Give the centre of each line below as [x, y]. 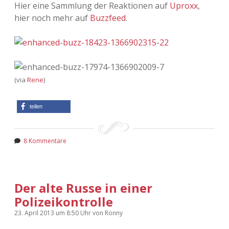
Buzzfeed [108, 18]
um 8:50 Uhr [74, 213]
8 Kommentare [45, 141]
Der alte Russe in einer [83, 188]
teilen [36, 107]
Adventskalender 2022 [114, 8]
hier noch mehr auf [52, 18]
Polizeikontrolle [64, 202]
